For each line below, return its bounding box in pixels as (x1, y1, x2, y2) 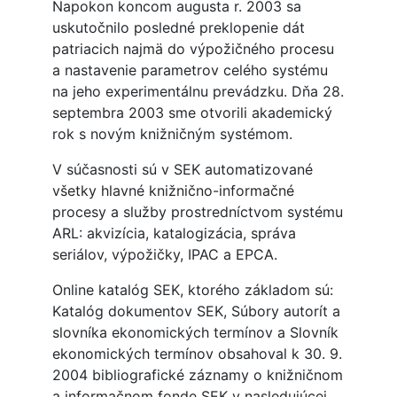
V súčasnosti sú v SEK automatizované (51, 160, 313, 179)
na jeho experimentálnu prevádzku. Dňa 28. (51, 82, 344, 101)
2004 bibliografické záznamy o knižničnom (51, 366, 343, 385)
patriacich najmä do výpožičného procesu (51, 40, 334, 58)
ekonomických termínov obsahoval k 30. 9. (51, 345, 342, 363)
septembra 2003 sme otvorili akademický (51, 104, 332, 122)
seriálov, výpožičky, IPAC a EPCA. (51, 245, 277, 264)
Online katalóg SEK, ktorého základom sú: (51, 281, 333, 300)
